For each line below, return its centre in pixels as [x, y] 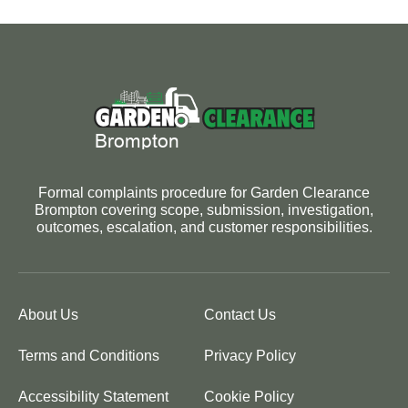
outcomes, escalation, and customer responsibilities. [204, 227]
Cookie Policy [249, 396]
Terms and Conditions [89, 355]
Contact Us [240, 314]
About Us [48, 314]
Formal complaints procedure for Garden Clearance [204, 192]
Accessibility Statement [93, 396]
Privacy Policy [250, 355]
